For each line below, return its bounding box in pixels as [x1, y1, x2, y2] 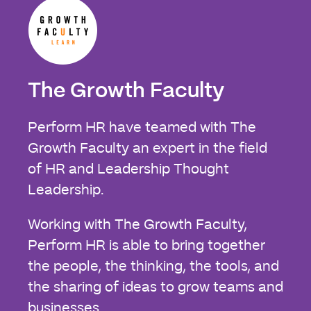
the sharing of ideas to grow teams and [28, 280, 283, 294]
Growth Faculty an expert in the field [28, 141, 267, 155]
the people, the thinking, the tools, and [28, 259, 279, 274]
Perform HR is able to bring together [28, 238, 265, 253]
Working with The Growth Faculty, [28, 217, 247, 232]
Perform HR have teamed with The [28, 120, 256, 135]
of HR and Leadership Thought [28, 162, 229, 176]
